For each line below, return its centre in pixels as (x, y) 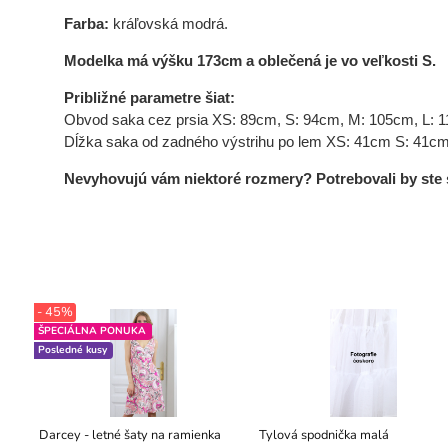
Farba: (86, 24)
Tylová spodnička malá (323, 434)
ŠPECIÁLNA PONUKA (91, 330)
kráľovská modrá (168, 24)
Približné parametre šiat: (149, 98)
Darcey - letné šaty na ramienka (129, 434)
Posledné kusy (72, 349)
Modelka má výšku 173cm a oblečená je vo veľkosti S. (249, 61)
